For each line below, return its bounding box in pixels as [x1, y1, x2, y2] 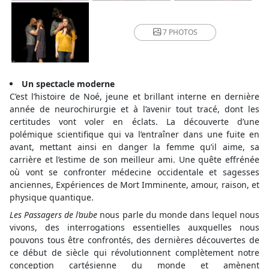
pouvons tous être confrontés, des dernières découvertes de [10, 234, 259, 246]
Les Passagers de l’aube [10, 209, 98, 220]
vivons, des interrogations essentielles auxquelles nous [10, 222, 259, 233]
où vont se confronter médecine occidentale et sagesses [10, 166, 259, 178]
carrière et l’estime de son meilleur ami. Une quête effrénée [10, 154, 259, 165]
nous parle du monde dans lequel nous [97, 209, 260, 220]
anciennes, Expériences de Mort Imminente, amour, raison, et [10, 179, 259, 190]
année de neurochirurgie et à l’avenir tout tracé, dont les [10, 103, 259, 115]
